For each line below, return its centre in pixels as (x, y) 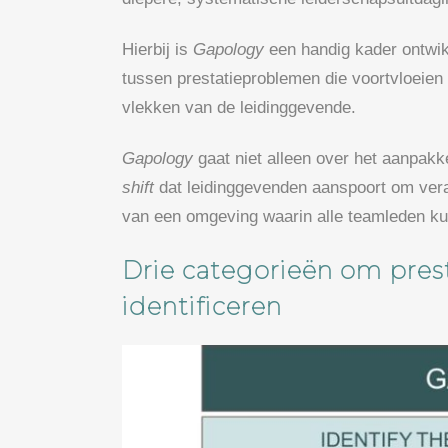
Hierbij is (157, 49)
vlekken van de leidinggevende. (239, 107)
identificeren (202, 306)
